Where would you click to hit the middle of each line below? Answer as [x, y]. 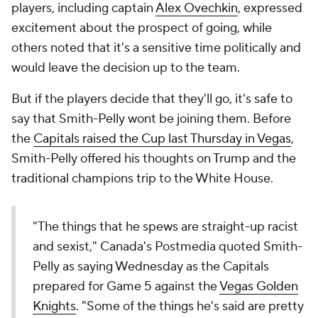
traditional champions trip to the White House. [142, 179]
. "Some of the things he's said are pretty [190, 306]
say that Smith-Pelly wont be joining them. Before [151, 119]
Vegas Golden [259, 286]
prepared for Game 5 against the [126, 286]
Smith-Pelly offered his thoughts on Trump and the [154, 159]
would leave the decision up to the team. [127, 68]
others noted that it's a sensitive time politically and [156, 48]
